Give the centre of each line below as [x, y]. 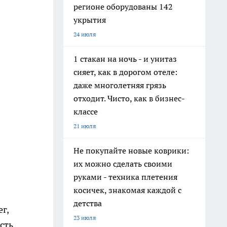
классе [86, 111]
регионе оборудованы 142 [123, 7]
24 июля [85, 34]
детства [88, 203]
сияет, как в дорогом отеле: [125, 72]
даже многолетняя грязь [120, 85]
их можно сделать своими [123, 164]
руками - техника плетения [125, 177]
